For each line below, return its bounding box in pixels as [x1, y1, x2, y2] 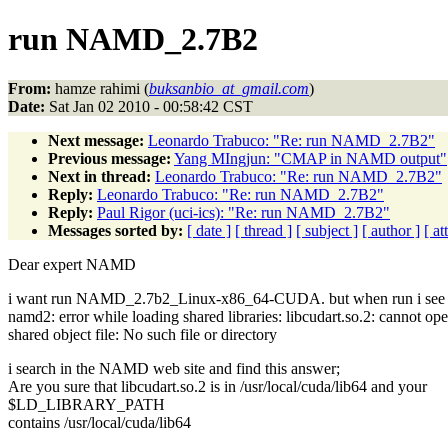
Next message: [48, 131, 144, 149]
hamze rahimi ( [51, 79, 149, 97]
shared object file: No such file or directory [8, 325, 277, 343]
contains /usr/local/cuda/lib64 [8, 413, 191, 431]
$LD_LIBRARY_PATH [8, 395, 165, 413]
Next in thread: [48, 167, 151, 185]
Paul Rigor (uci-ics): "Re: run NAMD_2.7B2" [97, 203, 390, 221]
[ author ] [362, 221, 420, 239]
